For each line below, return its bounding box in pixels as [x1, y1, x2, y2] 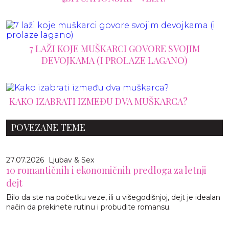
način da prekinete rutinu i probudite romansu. [6, 202, 171, 212]
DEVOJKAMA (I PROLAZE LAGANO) [41, 54, 188, 66]
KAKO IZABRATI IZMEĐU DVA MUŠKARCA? [9, 95, 188, 107]
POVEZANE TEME [11, 121, 85, 133]
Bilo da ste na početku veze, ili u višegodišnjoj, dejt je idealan [6, 192, 220, 202]
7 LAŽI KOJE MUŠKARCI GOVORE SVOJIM [29, 42, 200, 55]
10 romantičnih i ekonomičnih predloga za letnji [6, 164, 207, 176]
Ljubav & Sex [49, 155, 94, 165]
